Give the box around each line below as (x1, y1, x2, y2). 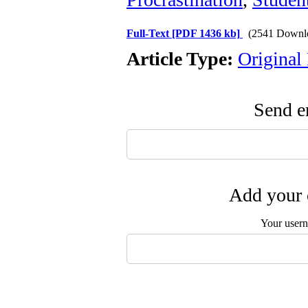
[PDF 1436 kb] (172, 27, 240, 39)
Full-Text (126, 27, 172, 39)
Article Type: (126, 48, 238, 69)
